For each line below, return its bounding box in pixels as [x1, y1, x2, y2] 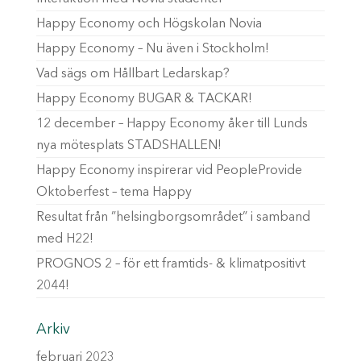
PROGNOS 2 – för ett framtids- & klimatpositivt [35, 257, 305, 271]
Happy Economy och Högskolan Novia [35, 17, 262, 31]
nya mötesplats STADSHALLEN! [35, 139, 222, 152]
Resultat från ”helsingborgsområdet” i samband [35, 210, 310, 224]
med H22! [35, 232, 93, 246]
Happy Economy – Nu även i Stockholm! [35, 42, 269, 56]
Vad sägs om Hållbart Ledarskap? [35, 67, 230, 81]
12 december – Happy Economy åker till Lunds [35, 117, 308, 131]
